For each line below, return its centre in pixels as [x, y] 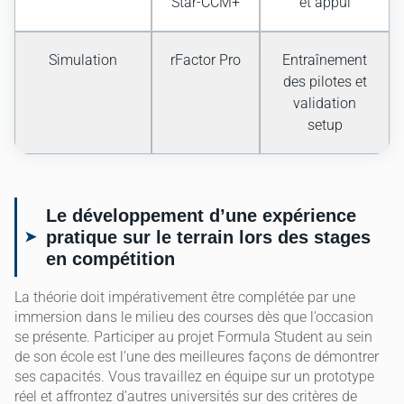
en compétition [110, 259]
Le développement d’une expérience [201, 216]
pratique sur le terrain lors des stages [208, 238]
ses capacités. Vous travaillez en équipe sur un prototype [194, 377]
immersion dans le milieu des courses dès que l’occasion [194, 317]
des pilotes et [325, 82]
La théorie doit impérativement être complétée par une [185, 298]
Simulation [83, 60]
